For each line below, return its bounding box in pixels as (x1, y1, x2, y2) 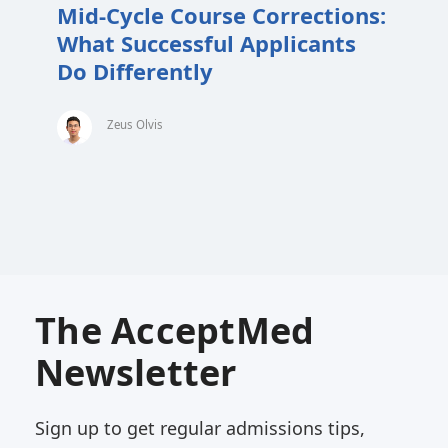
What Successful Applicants (57, 27, 357, 58)
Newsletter (35, 348, 237, 397)
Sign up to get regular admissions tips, (35, 416, 365, 440)
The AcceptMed (35, 306, 315, 355)
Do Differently (57, 55, 214, 86)
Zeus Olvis (107, 116, 164, 132)
